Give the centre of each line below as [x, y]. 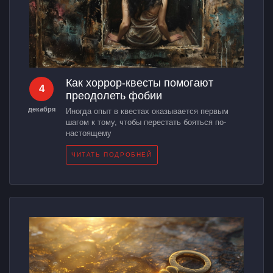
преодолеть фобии [114, 95]
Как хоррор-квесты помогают [140, 83]
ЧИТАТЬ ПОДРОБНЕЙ [112, 154]
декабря [42, 109]
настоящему [89, 133]
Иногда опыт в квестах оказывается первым [147, 111]
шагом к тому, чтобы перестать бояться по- [146, 122]
